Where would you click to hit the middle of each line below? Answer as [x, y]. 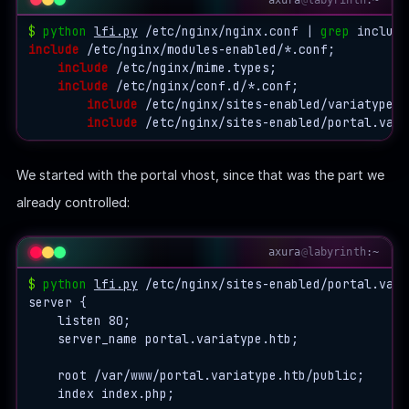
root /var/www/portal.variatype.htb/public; [196, 375]
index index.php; [101, 393]
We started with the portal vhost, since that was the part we [200, 174]
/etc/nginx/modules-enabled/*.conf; [207, 50]
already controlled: [73, 202]
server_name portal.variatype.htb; [163, 339]
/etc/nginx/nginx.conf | [229, 32]
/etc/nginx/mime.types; [192, 68]
